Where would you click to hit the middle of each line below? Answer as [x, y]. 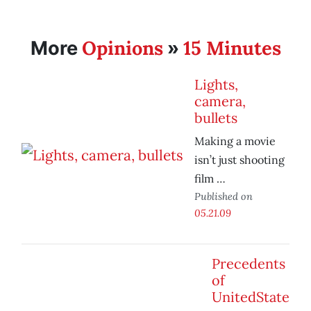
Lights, [216, 85]
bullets [216, 118]
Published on [224, 196]
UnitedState [251, 297]
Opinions [122, 48]
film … [210, 179]
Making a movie [235, 141]
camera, [220, 101]
